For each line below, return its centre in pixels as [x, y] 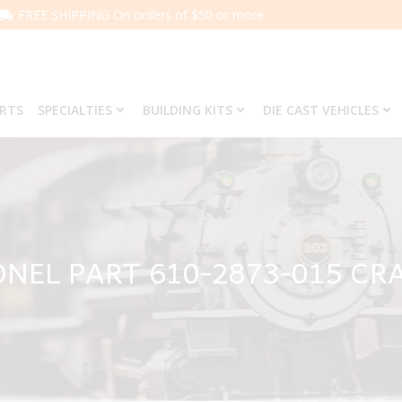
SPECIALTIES [74, 110]
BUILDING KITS [187, 110]
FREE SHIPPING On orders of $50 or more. [142, 15]
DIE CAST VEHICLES [320, 110]
